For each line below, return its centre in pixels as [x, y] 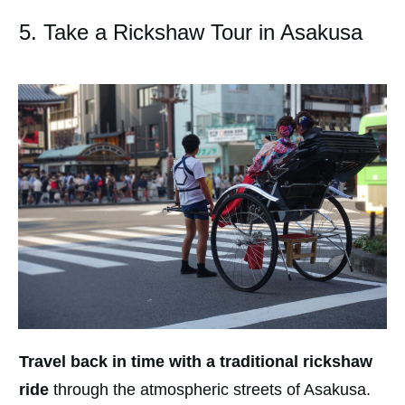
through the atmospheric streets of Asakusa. [210, 390]
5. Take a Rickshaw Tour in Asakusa [191, 32]
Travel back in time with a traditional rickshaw [196, 362]
